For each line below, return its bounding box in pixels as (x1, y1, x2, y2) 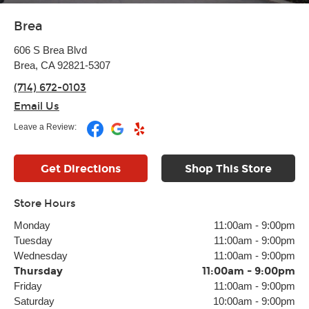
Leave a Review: (14, 122, 77, 132)
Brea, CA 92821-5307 (14, 59, 110, 71)
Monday (14, 219, 50, 231)
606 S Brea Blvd (14, 44, 87, 56)
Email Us (14, 100, 59, 112)
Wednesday (14, 250, 68, 261)
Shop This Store (185, 162, 272, 175)
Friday (14, 280, 42, 292)
